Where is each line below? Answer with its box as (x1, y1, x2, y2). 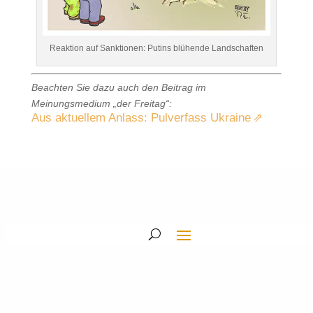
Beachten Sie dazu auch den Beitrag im (31, 82, 206, 94)
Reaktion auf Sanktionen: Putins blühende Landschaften (49, 43, 263, 54)
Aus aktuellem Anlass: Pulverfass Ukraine (31, 111, 251, 125)
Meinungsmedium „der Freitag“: (31, 98, 172, 110)
